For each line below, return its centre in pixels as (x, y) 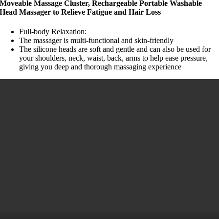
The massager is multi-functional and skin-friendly (97, 40)
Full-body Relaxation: (53, 31)
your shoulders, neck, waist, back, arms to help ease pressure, (114, 58)
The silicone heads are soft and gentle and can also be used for (115, 49)
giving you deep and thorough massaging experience (100, 66)
